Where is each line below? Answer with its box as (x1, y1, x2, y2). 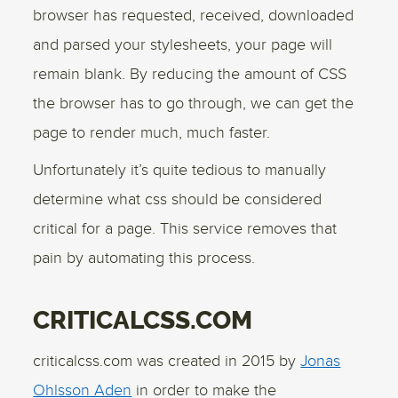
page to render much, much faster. (33, 123, 271, 142)
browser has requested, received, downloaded (33, 6, 354, 25)
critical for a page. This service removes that (33, 219, 338, 238)
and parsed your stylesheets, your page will (33, 36, 333, 54)
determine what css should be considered (33, 190, 322, 209)
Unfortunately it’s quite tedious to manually (33, 161, 327, 179)
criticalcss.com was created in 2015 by (33, 352, 297, 370)
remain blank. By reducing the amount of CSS (33, 65, 347, 84)
